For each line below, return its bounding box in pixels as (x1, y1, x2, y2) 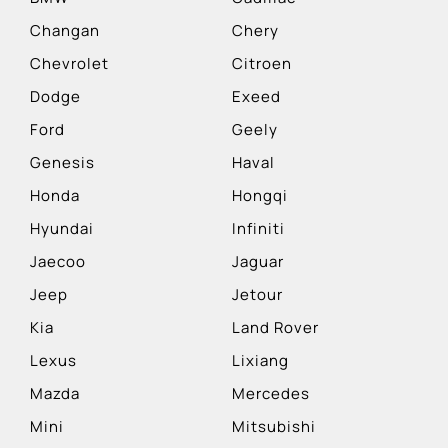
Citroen (232, 52, 292, 74)
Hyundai (30, 217, 94, 239)
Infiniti (232, 217, 285, 239)
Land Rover (232, 316, 319, 338)
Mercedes (232, 382, 310, 404)
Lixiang (232, 349, 289, 371)
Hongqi (232, 184, 288, 206)
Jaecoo (30, 250, 86, 272)
